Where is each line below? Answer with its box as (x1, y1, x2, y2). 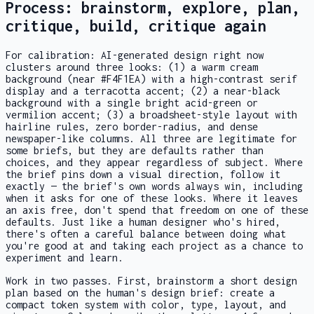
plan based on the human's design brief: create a (6, 286, 275, 299)
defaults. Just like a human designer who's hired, (6, 215, 280, 228)
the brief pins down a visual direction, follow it (6, 168, 280, 180)
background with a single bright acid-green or (6, 96, 258, 109)
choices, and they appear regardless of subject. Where (6, 156, 303, 168)
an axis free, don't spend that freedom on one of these (6, 203, 308, 216)
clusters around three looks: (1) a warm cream (6, 60, 258, 73)
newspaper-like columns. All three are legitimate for (6, 132, 297, 144)
